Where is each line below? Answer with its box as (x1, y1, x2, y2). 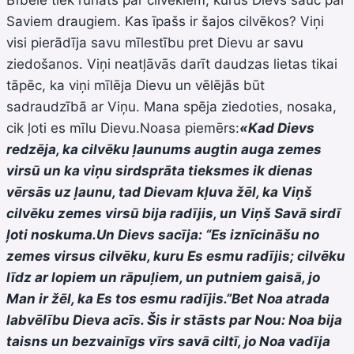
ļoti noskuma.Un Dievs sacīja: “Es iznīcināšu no (6, 226, 319, 243)
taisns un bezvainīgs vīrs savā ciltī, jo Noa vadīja (6, 333, 330, 349)
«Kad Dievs (239, 119, 314, 136)
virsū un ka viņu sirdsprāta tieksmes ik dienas (6, 162, 313, 179)
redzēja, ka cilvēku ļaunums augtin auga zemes (6, 141, 322, 157)
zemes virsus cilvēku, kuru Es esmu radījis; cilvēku (6, 247, 345, 264)
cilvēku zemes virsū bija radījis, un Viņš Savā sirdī (6, 205, 341, 221)
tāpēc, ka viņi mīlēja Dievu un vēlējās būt (6, 77, 265, 93)
